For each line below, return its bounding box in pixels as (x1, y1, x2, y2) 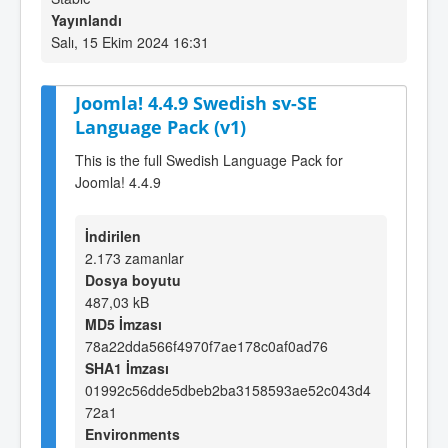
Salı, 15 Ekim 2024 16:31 (51, 32, 209, 52)
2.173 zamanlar (85, 247, 184, 268)
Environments (85, 423, 180, 444)
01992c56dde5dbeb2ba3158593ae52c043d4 (85, 379, 371, 400)
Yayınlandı (51, 10, 122, 30)
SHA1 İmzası (85, 357, 169, 378)
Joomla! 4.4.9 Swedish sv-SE (75, 91, 317, 115)
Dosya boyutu (85, 269, 181, 290)
